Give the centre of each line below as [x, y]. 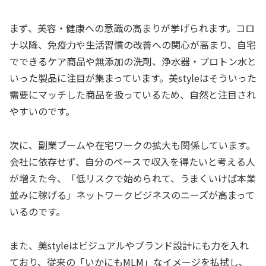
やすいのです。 [42, 111]
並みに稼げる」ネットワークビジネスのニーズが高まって [132, 194]
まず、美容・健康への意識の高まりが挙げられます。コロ [132, 28]
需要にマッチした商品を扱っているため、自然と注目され [133, 94]
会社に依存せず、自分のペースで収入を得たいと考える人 [132, 161]
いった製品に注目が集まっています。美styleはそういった [133, 77]
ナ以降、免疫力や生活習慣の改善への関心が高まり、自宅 [133, 44]
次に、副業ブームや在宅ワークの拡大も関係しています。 [132, 145]
